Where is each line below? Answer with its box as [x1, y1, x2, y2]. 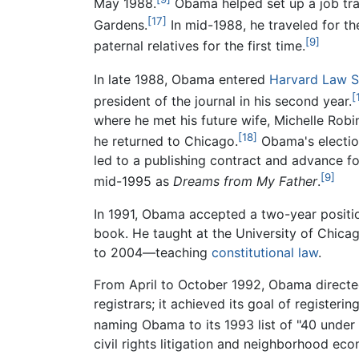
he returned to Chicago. [94, 133, 238, 150]
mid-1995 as [94, 173, 173, 190]
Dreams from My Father [173, 173, 317, 190]
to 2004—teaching [94, 244, 212, 260]
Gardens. [94, 17, 147, 33]
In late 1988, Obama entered [94, 71, 269, 88]
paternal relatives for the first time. [94, 38, 305, 54]
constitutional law [212, 244, 318, 260]
